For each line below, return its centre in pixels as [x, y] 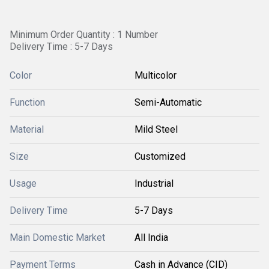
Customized [160, 156]
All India [151, 237]
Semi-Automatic [168, 102]
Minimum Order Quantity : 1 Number [84, 35]
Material [27, 129]
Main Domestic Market [57, 237]
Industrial [154, 183]
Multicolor [156, 75]
